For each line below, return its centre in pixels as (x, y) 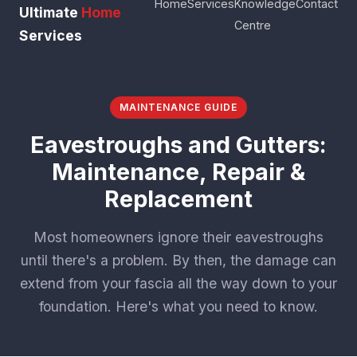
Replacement (178, 199)
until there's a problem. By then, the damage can (178, 260)
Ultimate (50, 12)
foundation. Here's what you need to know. (178, 306)
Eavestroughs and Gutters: (178, 145)
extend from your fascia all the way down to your (178, 283)
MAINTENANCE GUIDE (178, 107)
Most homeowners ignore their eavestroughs (178, 237)
